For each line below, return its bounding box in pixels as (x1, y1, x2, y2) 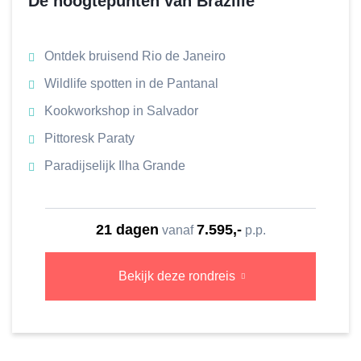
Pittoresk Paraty (44, 131, 135, 145)
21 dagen (95, 222, 159, 238)
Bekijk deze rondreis (118, 269, 235, 283)
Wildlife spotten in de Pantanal (44, 77, 218, 90)
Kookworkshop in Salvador (44, 104, 198, 118)
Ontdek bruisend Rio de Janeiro (44, 49, 226, 63)
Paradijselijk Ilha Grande (44, 159, 185, 172)
